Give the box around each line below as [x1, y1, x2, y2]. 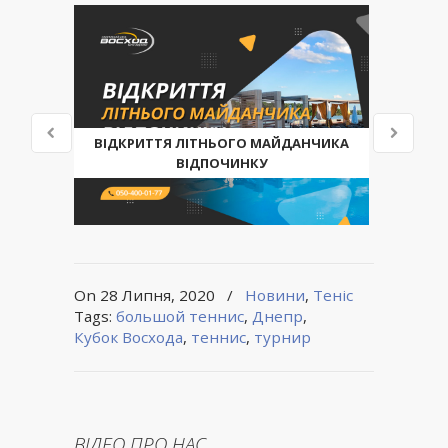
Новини [245, 285, 305, 305]
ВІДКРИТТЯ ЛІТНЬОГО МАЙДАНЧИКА [94, 134, 349, 152]
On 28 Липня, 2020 [74, 285, 219, 305]
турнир [254, 327, 311, 347]
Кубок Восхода [74, 327, 183, 347]
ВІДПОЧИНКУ [175, 154, 268, 172]
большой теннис [116, 306, 244, 326]
